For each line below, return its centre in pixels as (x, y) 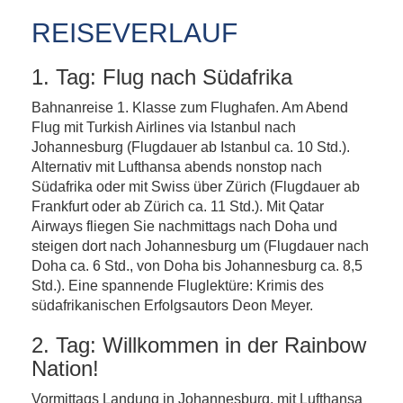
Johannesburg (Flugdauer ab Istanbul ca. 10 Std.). (191, 147)
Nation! (65, 368)
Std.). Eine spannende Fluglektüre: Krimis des (178, 286)
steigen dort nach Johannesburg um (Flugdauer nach (200, 246)
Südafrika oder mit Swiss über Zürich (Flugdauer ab (196, 187)
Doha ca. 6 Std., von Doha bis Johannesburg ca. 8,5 (197, 266)
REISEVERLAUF (134, 33)
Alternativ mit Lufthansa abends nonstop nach (177, 167)
